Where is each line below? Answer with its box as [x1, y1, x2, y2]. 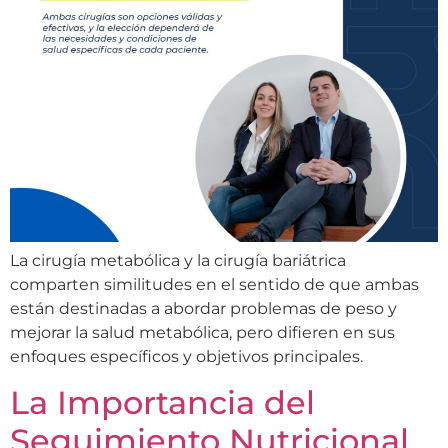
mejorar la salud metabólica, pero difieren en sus [10, 323, 395, 343]
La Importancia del [10, 382, 315, 422]
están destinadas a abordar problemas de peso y [10, 299, 397, 319]
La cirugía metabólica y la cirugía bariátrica [10, 251, 346, 271]
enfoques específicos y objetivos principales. [10, 347, 363, 367]
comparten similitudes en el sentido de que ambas [10, 275, 419, 295]
